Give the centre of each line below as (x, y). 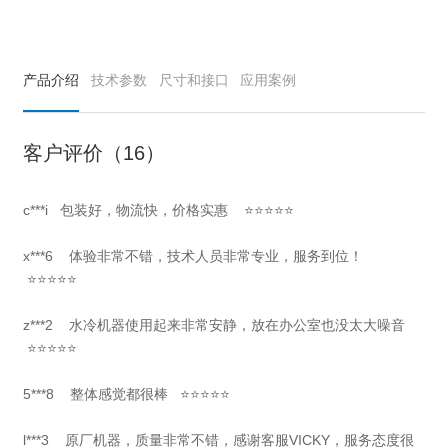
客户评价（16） (94, 153)
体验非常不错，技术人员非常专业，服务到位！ (216, 256)
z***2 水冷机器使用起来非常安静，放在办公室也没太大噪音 (218, 325)
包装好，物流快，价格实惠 (144, 210)
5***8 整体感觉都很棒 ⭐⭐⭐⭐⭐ (127, 394)
